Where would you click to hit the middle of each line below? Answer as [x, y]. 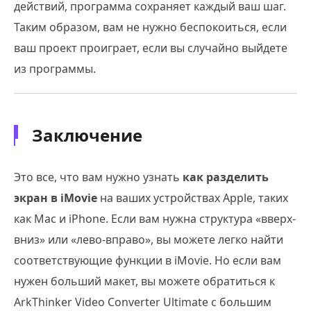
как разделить [226, 177]
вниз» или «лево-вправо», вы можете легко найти [149, 239]
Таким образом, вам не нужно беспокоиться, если [150, 27]
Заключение [87, 135]
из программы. [55, 68]
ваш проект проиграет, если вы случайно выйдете [151, 48]
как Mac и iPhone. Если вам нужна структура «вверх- [155, 218]
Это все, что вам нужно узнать [98, 177]
